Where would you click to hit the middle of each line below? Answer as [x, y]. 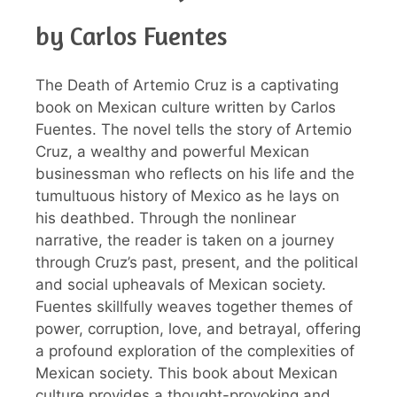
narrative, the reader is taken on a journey [185, 240]
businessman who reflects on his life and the [195, 173]
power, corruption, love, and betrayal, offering [198, 328]
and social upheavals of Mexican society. [181, 284]
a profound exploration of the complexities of [195, 350]
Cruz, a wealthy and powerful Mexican [172, 151]
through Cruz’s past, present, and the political [197, 262]
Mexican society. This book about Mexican [187, 373]
